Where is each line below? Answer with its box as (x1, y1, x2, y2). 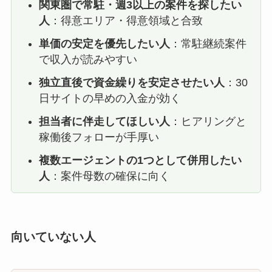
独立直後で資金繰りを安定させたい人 (38, 76, 225, 89)
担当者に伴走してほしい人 (38, 115, 170, 127)
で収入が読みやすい (38, 53, 137, 66)
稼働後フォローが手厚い (38, 131, 159, 143)
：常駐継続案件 (169, 37, 246, 50)
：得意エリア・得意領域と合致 (49, 14, 203, 27)
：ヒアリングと (169, 115, 246, 127)
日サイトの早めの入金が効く (38, 92, 181, 104)
